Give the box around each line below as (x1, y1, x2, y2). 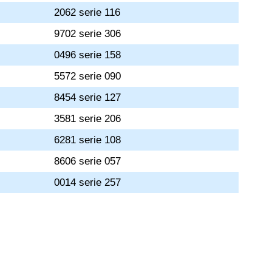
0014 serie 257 (54, 177, 121, 188)
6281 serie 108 (54, 134, 121, 146)
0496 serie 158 (54, 49, 121, 61)
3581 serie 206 (54, 113, 121, 124)
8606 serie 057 (54, 155, 121, 167)
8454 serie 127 (54, 92, 121, 103)
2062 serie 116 (54, 7, 121, 18)
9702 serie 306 (54, 28, 121, 39)
